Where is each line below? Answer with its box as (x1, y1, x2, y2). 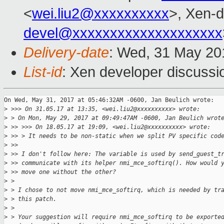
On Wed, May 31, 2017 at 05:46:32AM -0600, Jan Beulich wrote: (4, 96, 214, 104)
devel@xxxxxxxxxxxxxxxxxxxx (23, 25, 222, 41)
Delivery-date (23, 44, 109, 61)
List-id (23, 64, 62, 80)
